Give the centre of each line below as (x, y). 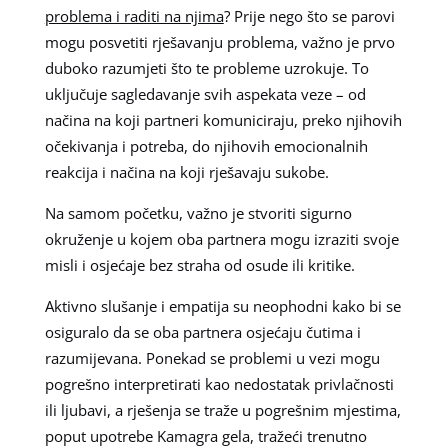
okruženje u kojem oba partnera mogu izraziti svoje (221, 238)
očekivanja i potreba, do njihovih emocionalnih (206, 145)
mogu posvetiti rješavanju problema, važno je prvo (219, 41)
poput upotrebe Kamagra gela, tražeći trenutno (205, 435)
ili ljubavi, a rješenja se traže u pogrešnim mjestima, (222, 409)
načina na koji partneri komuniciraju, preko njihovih (223, 119)
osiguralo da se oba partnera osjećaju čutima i (202, 331)
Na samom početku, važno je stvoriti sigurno (198, 212)
